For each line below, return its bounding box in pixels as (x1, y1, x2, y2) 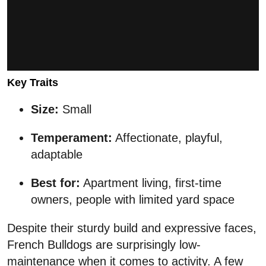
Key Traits (7, 77, 58, 89)
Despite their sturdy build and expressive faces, (7, 221, 256, 235)
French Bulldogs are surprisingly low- (7, 238, 201, 252)
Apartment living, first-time (80, 176, 221, 190)
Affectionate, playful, (112, 131, 223, 145)
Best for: (31, 176, 80, 190)
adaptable (31, 148, 83, 161)
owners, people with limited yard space (31, 193, 235, 207)
